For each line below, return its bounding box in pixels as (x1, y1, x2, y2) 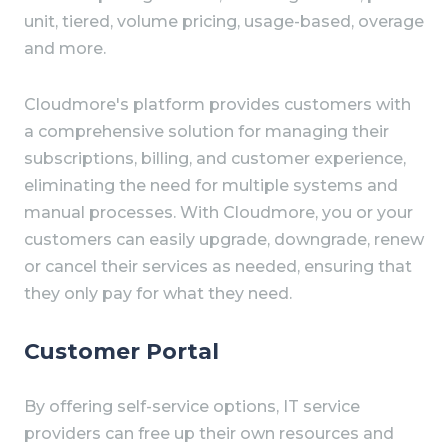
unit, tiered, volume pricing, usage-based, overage (24, 12, 424, 32)
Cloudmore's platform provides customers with (24, 95, 411, 115)
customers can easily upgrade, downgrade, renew (24, 230, 424, 250)
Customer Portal (24, 338, 219, 365)
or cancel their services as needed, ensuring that (24, 257, 412, 277)
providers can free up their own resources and (24, 424, 394, 444)
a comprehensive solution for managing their (24, 122, 389, 142)
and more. (24, 39, 106, 59)
